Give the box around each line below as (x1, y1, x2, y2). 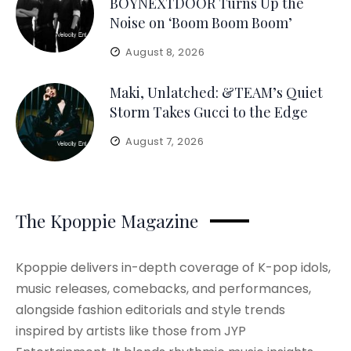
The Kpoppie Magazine (16, 208, 198, 233)
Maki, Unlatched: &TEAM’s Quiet (110, 82, 323, 102)
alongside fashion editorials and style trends (16, 300, 285, 319)
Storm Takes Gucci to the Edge (110, 102, 308, 121)
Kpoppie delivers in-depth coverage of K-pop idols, (16, 258, 331, 277)
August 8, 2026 (125, 44, 205, 60)
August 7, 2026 (125, 133, 204, 149)
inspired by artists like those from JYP (16, 321, 246, 340)
